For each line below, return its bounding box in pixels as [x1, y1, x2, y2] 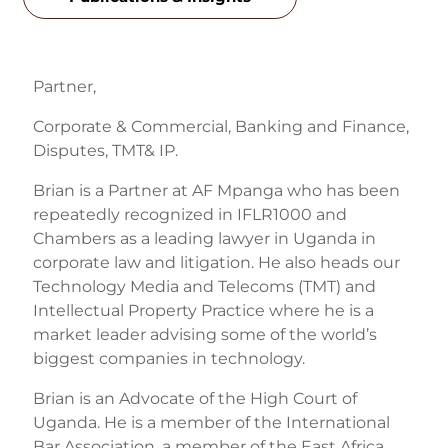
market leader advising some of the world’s [32, 324, 377, 344]
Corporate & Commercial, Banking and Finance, [32, 116, 409, 136]
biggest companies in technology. [32, 348, 305, 368]
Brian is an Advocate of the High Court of [32, 388, 357, 408]
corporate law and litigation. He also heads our [32, 252, 400, 272]
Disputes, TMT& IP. [32, 140, 178, 160]
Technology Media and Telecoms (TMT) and [32, 276, 376, 296]
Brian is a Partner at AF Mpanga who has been [32, 180, 400, 200]
